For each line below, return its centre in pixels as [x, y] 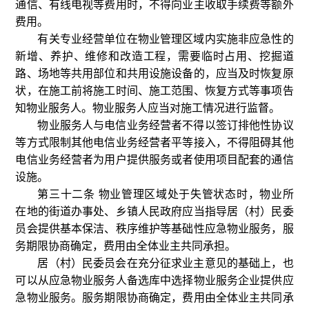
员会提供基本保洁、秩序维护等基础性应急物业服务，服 [154, 229]
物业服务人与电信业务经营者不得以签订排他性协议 [166, 125]
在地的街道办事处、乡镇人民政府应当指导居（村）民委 [154, 211]
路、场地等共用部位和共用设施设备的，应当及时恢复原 [154, 73]
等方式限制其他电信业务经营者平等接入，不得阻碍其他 [154, 142]
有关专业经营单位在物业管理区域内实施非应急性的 [166, 39]
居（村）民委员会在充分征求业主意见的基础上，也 [166, 263]
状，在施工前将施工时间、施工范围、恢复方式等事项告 [154, 91]
